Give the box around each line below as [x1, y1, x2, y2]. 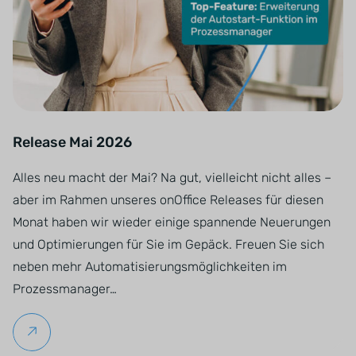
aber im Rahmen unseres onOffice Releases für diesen [13, 192, 323, 207]
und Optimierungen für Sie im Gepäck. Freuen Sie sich [13, 237, 324, 252]
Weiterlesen [37, 324, 110, 339]
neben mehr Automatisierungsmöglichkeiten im [13, 259, 287, 274]
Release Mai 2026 [13, 133, 132, 151]
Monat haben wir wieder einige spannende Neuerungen [13, 215, 331, 230]
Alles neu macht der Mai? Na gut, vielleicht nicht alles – [13, 170, 331, 185]
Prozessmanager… [13, 281, 117, 296]
